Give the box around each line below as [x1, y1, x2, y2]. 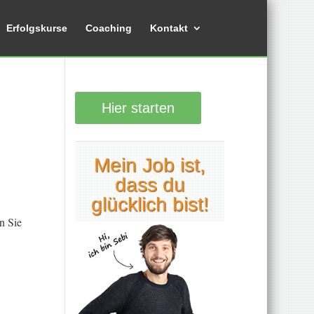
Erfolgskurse [6, 22, 68, 34]
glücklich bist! [90, 193, 209, 215]
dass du [114, 174, 185, 196]
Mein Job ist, [94, 154, 206, 176]
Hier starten [102, 100, 175, 116]
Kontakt [150, 22, 189, 34]
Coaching [86, 22, 132, 34]
